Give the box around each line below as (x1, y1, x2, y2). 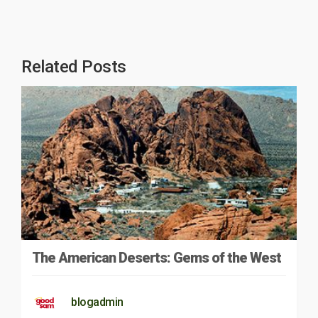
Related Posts (21, 57, 126, 77)
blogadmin (71, 295, 124, 309)
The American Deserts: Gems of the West (32, 248, 281, 266)
